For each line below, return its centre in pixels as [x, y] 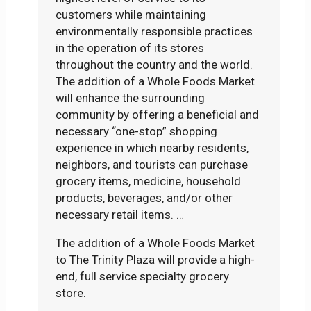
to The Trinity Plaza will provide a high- [155, 260]
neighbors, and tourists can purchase [152, 165]
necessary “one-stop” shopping [137, 132]
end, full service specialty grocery [143, 277]
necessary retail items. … [120, 215]
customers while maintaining [131, 15]
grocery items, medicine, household [149, 182]
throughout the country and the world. [154, 65]
